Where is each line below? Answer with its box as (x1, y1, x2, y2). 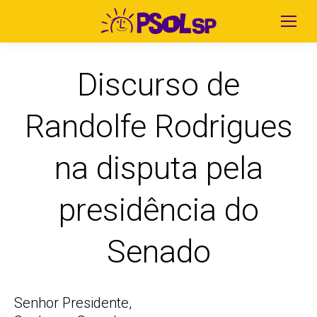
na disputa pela (54, 149, 263, 187)
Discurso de (77, 66, 240, 103)
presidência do (58, 191, 259, 229)
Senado (106, 233, 211, 270)
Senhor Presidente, (14, 294, 132, 311)
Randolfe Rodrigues (24, 108, 293, 145)
